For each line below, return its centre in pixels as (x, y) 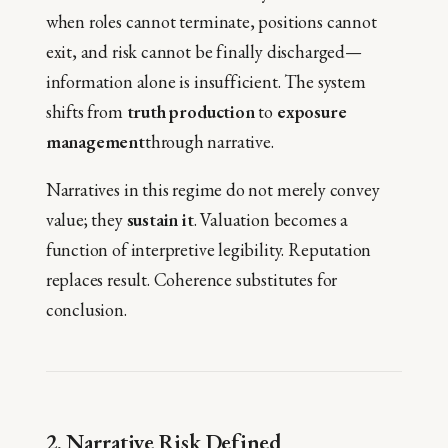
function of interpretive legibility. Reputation (208, 249)
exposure (311, 111)
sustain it (160, 219)
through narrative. (209, 141)
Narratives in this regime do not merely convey (212, 189)
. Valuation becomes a (270, 219)
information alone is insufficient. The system (205, 81)
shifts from (86, 111)
